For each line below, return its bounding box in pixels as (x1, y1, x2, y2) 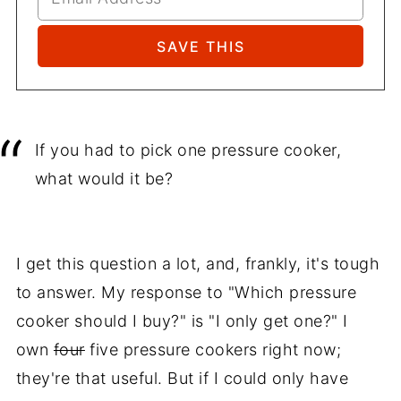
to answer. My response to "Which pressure (15, 283, 357, 303)
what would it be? (34, 169, 174, 189)
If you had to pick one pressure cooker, (34, 141, 342, 160)
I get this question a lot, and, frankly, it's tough (15, 254, 380, 274)
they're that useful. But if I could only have (15, 369, 349, 388)
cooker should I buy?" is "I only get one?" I (15, 311, 348, 331)
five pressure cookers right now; (84, 340, 342, 360)
